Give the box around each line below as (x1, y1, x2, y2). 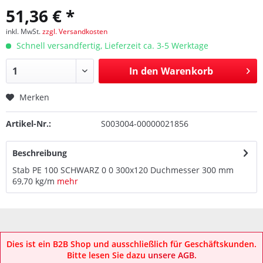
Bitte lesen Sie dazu (66, 249, 148, 261)
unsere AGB (147, 249, 194, 261)
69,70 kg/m (12, 176, 55, 187)
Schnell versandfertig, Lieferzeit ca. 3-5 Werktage (14, 40, 208, 51)
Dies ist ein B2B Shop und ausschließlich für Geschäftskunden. (6, 238, 257, 249)
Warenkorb (160, 65, 213, 77)
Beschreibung (12, 147, 67, 159)
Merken (19, 92, 49, 103)
